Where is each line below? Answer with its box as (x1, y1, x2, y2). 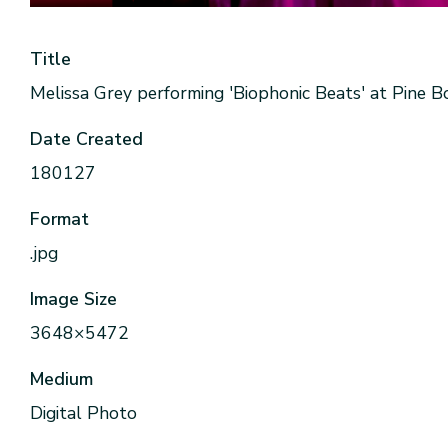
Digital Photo (30, 401, 137, 425)
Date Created (30, 127, 143, 151)
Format (30, 207, 89, 231)
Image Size (30, 287, 117, 311)
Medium (30, 367, 93, 391)
